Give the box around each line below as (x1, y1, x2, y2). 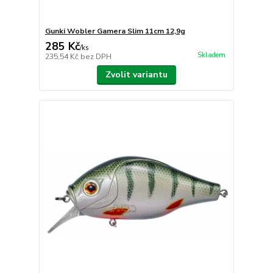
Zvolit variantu (105, 69, 168, 81)
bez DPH (80, 52, 112, 62)
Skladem (197, 51, 225, 60)
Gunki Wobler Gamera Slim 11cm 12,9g (44, 26, 185, 37)
